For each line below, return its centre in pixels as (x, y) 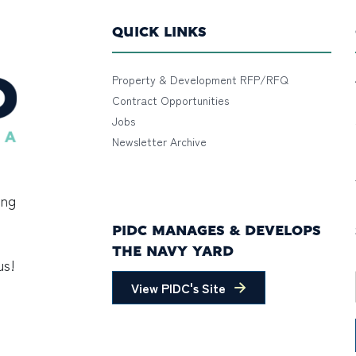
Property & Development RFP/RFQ (200, 79)
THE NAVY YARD (172, 252)
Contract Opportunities (170, 100)
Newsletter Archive (159, 141)
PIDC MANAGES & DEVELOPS (216, 232)
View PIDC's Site (178, 288)
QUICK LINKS (159, 33)
